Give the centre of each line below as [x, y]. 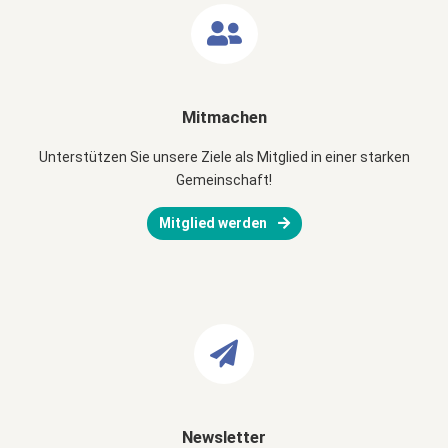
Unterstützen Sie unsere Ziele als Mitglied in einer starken [224, 156]
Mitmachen [224, 116]
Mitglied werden [214, 222]
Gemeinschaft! [224, 179]
